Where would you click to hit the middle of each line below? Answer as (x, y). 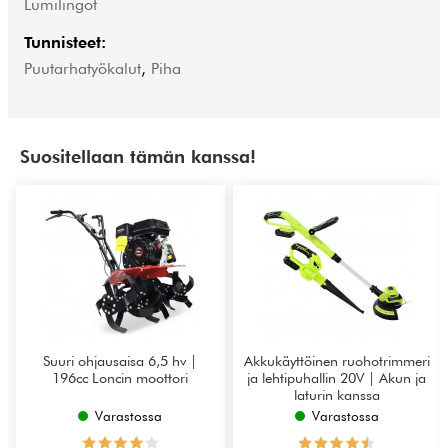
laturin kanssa (336, 394)
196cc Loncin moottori (120, 377)
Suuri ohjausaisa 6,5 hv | (120, 360)
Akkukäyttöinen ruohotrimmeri (336, 360)
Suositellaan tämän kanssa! (138, 156)
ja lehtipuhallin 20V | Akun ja (337, 377)
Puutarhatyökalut (82, 69)
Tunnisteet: (65, 43)
